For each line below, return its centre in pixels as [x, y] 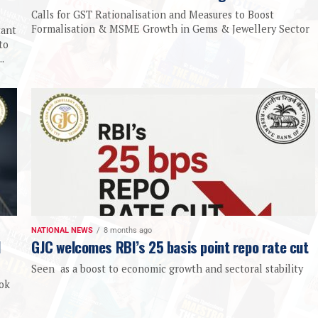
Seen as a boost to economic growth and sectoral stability [167, 269]
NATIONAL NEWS [62, 231]
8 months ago [128, 231]
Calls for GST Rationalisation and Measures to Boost [153, 15]
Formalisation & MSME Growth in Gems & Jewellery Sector [170, 29]
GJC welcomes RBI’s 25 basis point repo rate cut [170, 247]
